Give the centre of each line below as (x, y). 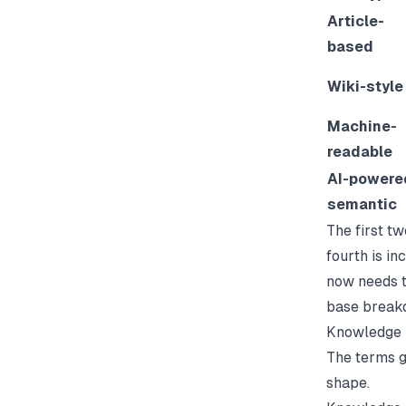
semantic (362, 204)
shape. (348, 382)
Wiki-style (365, 86)
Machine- (362, 126)
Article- (356, 21)
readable (360, 151)
